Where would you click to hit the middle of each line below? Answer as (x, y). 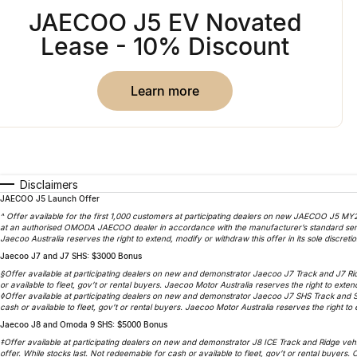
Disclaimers (49, 184)
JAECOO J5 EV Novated (165, 22)
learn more (169, 90)
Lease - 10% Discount (165, 46)
